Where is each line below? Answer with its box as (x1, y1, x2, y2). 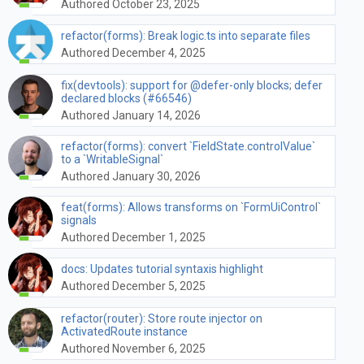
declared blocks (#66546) (61, 91, 192, 105)
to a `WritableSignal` (61, 152, 163, 166)
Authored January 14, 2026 (61, 108, 201, 122)
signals (61, 213, 97, 227)
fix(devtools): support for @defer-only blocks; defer (61, 78, 323, 92)
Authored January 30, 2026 (61, 169, 201, 183)
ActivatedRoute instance (61, 324, 188, 338)
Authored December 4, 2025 (61, 46, 206, 60)
